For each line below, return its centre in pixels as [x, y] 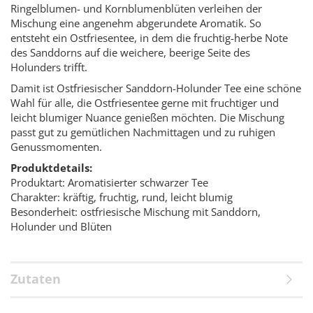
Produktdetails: [51, 168]
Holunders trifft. [49, 67]
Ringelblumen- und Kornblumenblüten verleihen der [136, 8]
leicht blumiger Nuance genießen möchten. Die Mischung [147, 117]
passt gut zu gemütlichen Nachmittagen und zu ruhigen [143, 132]
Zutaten [36, 279]
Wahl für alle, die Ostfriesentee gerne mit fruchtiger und [145, 103]
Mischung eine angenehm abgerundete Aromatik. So [136, 23]
